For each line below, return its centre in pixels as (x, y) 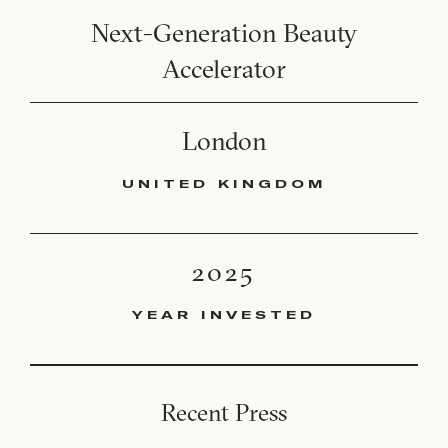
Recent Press (224, 412)
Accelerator (224, 69)
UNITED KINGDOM (224, 183)
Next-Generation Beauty (224, 33)
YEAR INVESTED (224, 314)
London (224, 141)
